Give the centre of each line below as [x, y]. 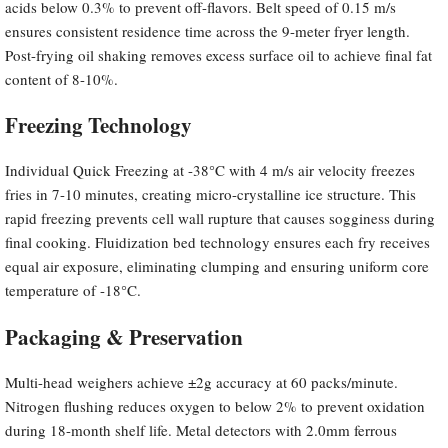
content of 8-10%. [61, 78]
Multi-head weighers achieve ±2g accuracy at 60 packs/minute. [201, 381]
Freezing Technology [98, 125]
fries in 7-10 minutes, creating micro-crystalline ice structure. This [210, 194]
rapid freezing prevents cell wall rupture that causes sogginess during [220, 218]
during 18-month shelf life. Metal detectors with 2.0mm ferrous [201, 429]
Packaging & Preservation [124, 336]
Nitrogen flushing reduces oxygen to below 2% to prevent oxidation [215, 405]
